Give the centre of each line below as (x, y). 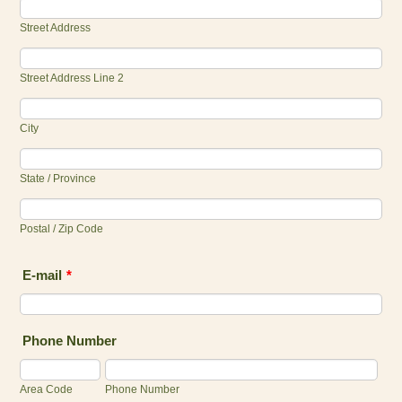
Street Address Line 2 (72, 77)
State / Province (58, 178)
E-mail (43, 275)
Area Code (47, 389)
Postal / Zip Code (62, 228)
